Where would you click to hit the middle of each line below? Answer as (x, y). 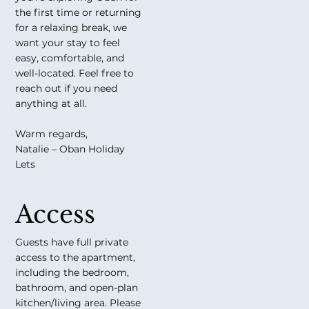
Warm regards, (52, 133)
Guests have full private (72, 242)
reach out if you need (67, 88)
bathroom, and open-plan (77, 288)
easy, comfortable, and (70, 58)
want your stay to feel (68, 42)
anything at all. (51, 103)
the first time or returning (79, 12)
